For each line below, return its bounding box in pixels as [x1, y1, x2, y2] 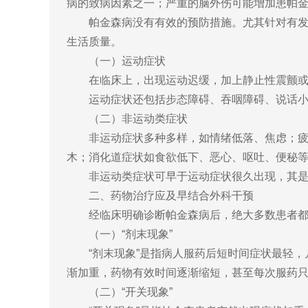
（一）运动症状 [67, 55, 166, 67]
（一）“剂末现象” [67, 228, 173, 241]
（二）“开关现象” [67, 286, 173, 298]
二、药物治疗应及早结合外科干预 [67, 190, 254, 202]
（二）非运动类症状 [67, 113, 188, 125]
